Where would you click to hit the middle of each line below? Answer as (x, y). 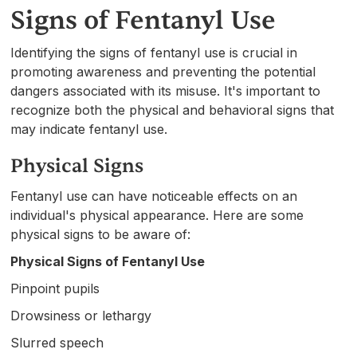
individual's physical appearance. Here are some (157, 215)
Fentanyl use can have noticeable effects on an (154, 196)
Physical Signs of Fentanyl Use (108, 261)
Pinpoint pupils (55, 288)
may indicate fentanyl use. (89, 129)
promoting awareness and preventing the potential (163, 71)
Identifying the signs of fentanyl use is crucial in (154, 52)
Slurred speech (57, 342)
